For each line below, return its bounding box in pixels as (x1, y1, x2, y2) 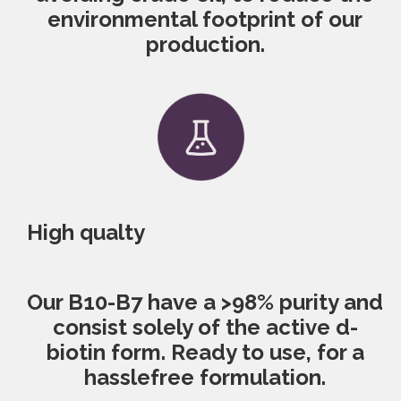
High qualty (27, 219, 145, 246)
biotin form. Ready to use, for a (46, 339, 364, 366)
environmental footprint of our (47, 6, 363, 33)
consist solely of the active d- (52, 314, 358, 341)
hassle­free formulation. (84, 364, 326, 391)
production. (145, 31, 265, 58)
